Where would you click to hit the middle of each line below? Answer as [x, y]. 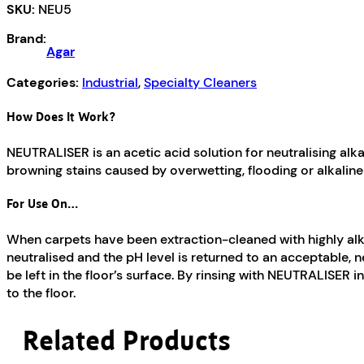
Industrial [110, 83]
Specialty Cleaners [200, 83]
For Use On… [42, 205]
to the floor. [41, 292]
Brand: [26, 38]
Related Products [127, 342]
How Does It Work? [61, 117]
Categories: [44, 83]
